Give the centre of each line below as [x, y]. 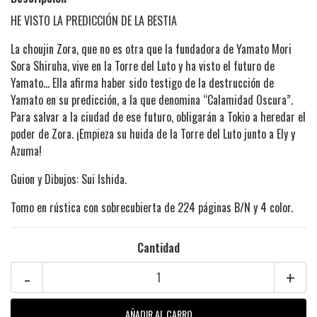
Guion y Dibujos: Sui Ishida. [69, 179]
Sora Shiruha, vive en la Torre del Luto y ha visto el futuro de [143, 65]
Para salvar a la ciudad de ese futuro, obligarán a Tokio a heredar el [158, 116]
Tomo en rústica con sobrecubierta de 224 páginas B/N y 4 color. [152, 207]
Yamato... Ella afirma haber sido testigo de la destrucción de [142, 82]
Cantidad [158, 247]
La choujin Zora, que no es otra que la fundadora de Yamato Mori [151, 48]
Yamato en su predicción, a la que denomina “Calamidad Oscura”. [152, 99]
